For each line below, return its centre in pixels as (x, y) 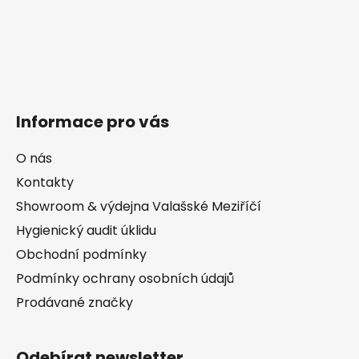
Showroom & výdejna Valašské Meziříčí (139, 207)
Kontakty (45, 183)
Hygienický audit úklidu (86, 231)
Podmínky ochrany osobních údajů (125, 279)
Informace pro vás (93, 122)
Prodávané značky (75, 303)
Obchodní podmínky (81, 255)
